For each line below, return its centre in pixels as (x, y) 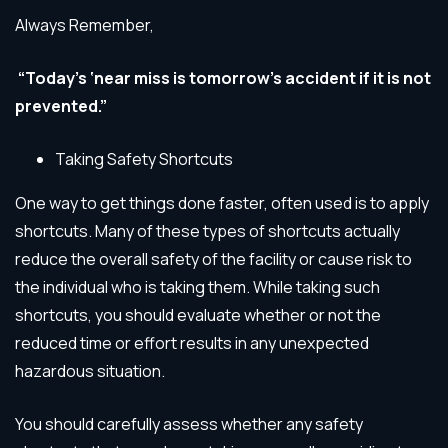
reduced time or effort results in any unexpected (192, 342)
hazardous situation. (90, 370)
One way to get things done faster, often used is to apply (222, 202)
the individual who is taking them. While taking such (197, 286)
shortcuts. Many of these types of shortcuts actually (207, 230)
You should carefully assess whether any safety (189, 423)
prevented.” (61, 105)
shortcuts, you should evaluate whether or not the (198, 314)
